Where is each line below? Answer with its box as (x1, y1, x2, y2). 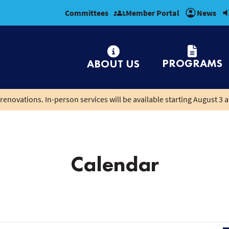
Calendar (70, 150, 159, 178)
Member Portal (126, 8, 179, 18)
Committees (65, 8, 108, 18)
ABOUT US (87, 56, 140, 71)
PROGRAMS (162, 56, 222, 70)
